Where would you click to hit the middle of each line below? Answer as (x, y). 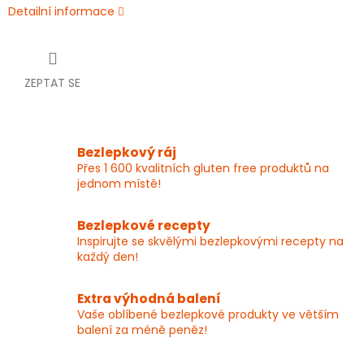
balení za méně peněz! (142, 330)
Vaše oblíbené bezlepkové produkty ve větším (208, 315)
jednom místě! (119, 184)
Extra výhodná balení (149, 299)
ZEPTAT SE (52, 83)
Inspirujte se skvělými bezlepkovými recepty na (210, 242)
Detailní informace (61, 12)
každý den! (108, 257)
